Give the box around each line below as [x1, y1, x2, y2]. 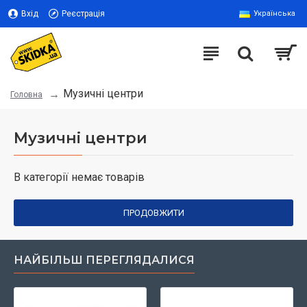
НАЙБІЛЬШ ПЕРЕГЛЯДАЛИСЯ [14, 254, 195, 267]
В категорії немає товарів [14, 171, 145, 184]
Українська [254, 9, 295, 18]
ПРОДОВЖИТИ [123, 208, 184, 218]
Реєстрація [62, 9, 105, 19]
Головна [10, 90, 42, 99]
